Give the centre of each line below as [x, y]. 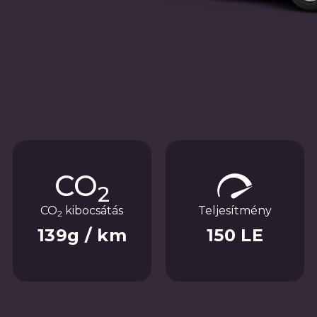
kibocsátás [93, 211]
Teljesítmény [235, 211]
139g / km [82, 235]
